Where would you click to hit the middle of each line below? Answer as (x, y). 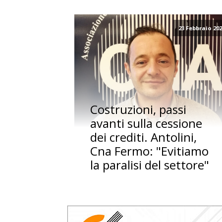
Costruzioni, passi (139, 110)
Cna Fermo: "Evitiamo (150, 151)
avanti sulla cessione (146, 123)
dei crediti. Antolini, (144, 137)
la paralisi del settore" (150, 165)
